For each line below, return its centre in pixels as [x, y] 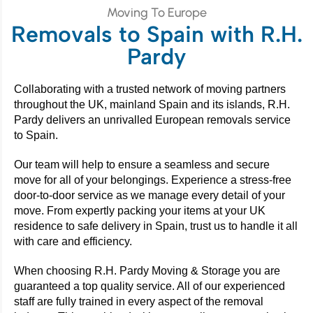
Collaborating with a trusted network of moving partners [150, 89]
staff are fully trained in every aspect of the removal [139, 302]
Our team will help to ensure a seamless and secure [142, 165]
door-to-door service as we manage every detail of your [150, 196]
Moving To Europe [156, 13]
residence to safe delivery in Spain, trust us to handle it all [156, 226]
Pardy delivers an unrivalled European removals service [152, 120]
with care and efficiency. [73, 242]
